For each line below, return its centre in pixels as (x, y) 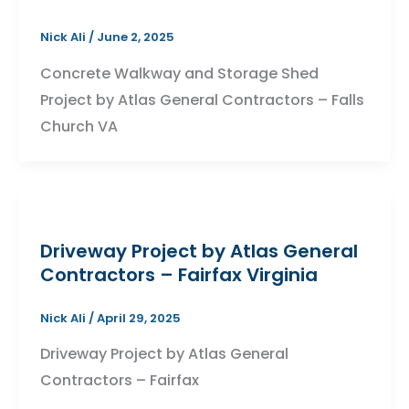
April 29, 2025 (139, 318)
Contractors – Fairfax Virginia (179, 274)
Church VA (79, 126)
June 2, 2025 (136, 37)
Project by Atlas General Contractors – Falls (202, 100)
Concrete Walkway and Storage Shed (179, 73)
